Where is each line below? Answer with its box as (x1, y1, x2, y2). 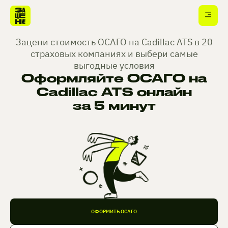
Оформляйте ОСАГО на (21, 71, 207, 84)
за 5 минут (72, 99, 156, 112)
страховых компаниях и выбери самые (30, 48, 198, 60)
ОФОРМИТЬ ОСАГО (91, 208, 137, 215)
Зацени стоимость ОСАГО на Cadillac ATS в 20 (15, 36, 213, 48)
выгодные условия (73, 60, 155, 71)
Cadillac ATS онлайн (36, 85, 192, 98)
